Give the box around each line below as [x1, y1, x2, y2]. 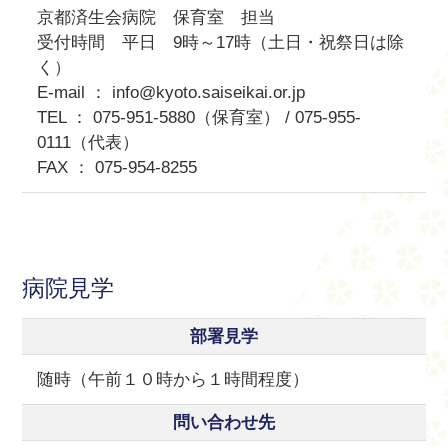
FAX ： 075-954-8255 [37, 157, 198, 177]
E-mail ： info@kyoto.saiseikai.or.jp [37, 82, 306, 102]
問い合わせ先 [173, 412, 275, 432]
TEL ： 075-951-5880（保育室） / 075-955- [37, 107, 362, 127]
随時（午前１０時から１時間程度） [37, 369, 310, 389]
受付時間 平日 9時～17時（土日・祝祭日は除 [37, 32, 405, 52]
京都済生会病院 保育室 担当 [37, 7, 276, 27]
